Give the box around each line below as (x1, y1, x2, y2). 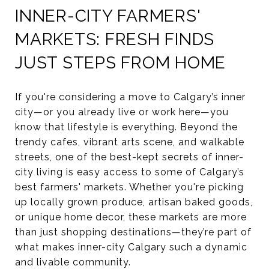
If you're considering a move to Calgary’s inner (15, 91, 246, 103)
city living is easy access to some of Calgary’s (15, 166, 244, 178)
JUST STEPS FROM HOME (15, 53, 226, 73)
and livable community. (15, 256, 131, 268)
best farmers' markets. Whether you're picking (15, 181, 244, 193)
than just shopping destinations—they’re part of (15, 226, 252, 238)
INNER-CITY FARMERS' (15, 6, 201, 26)
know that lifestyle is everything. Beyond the (15, 121, 238, 133)
